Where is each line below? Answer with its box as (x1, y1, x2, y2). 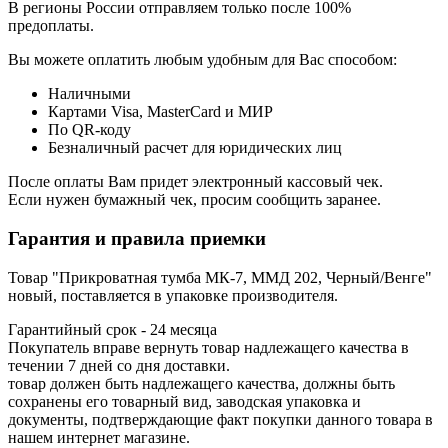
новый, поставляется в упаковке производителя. (8, 286, 338, 304)
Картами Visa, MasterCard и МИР (48, 103, 273, 121)
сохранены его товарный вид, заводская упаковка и (8, 392, 361, 410)
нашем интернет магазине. (8, 428, 190, 446)
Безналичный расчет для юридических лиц (48, 139, 342, 157)
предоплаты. (8, 17, 94, 35)
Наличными (48, 85, 131, 103)
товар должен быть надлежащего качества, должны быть (8, 374, 395, 392)
